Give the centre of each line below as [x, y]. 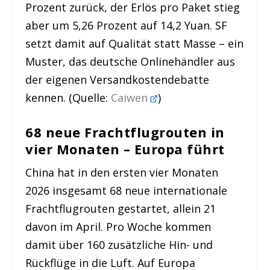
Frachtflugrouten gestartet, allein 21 [121, 209]
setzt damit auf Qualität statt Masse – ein [135, 43]
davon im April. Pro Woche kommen [118, 227]
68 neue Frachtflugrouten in [125, 132]
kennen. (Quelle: [68, 97]
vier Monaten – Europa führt [125, 149]
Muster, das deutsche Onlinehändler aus [130, 61]
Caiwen [131, 97]
